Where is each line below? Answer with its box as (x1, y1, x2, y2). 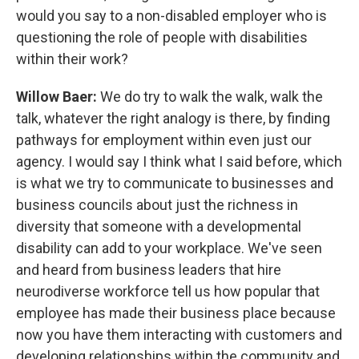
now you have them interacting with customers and (16, 326, 342, 344)
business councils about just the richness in (16, 196, 298, 214)
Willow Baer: (16, 88, 100, 106)
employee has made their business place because (16, 305, 336, 322)
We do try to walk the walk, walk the (100, 88, 323, 106)
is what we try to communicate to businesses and (16, 175, 333, 192)
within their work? (16, 50, 128, 68)
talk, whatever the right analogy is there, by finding (16, 110, 330, 127)
